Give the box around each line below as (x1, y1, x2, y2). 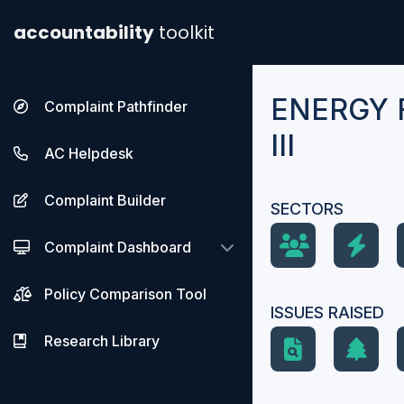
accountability (14, 20, 154, 45)
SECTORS (271, 199, 344, 218)
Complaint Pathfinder (44, 97, 188, 115)
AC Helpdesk (44, 144, 133, 162)
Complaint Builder (44, 191, 166, 209)
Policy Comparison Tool (44, 285, 207, 303)
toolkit (159, 20, 215, 45)
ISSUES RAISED (271, 303, 384, 322)
